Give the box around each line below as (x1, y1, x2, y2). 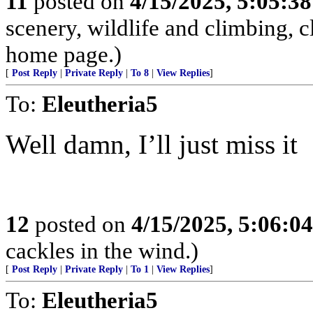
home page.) (6, 41, 122, 67)
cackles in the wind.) (6, 238, 198, 263)
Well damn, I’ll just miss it (6, 129, 298, 159)
